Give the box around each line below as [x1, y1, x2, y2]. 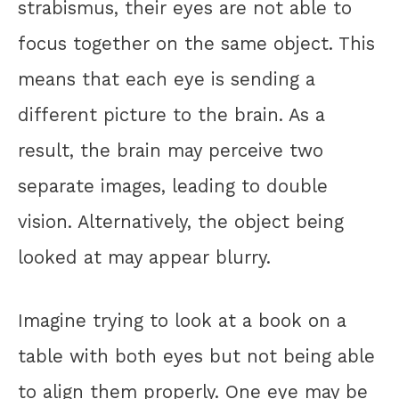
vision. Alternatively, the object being [18, 211, 344, 233]
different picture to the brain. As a [18, 104, 325, 126]
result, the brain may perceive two [18, 140, 323, 162]
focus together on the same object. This [18, 33, 375, 55]
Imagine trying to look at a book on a [18, 309, 346, 331]
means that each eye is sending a [18, 69, 315, 91]
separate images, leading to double [18, 175, 328, 198]
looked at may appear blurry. [18, 247, 271, 269]
